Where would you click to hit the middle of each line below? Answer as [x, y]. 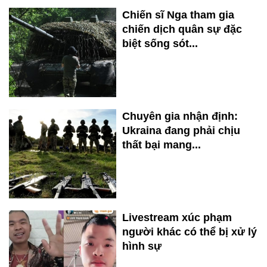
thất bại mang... [162, 145]
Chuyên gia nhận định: [180, 117]
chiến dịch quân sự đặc [182, 30]
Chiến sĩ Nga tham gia [178, 15]
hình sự [142, 246]
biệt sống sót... [160, 44]
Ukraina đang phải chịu [181, 131]
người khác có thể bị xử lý [190, 232]
